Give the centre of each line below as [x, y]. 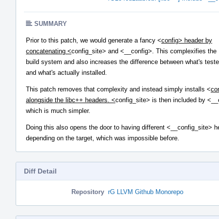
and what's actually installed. [66, 72]
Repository [88, 192]
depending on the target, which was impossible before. [103, 138]
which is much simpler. [58, 110]
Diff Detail [40, 171]
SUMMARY [51, 23]
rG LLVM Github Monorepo [146, 192]
